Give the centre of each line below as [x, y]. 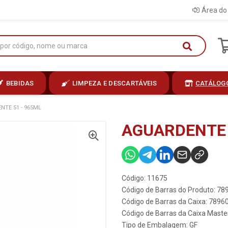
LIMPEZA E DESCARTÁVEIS [115, 83]
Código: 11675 [145, 178]
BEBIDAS [20, 83]
